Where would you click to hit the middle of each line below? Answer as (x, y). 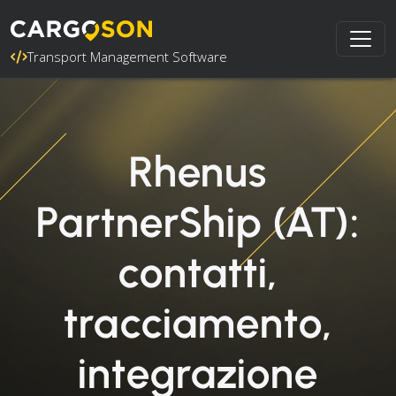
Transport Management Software (127, 57)
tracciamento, (198, 323)
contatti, (198, 272)
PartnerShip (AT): (198, 222)
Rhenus (198, 171)
